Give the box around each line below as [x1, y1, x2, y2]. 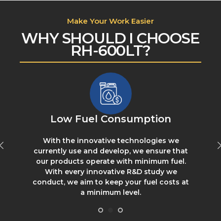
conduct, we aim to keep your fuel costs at [33, 178, 189, 187]
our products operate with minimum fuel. [36, 157, 186, 166]
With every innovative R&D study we [44, 167, 177, 177]
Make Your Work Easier [67, 16, 154, 26]
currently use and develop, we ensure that [34, 147, 188, 156]
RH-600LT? [71, 41, 150, 60]
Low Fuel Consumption [50, 113, 172, 125]
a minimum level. [80, 188, 142, 197]
